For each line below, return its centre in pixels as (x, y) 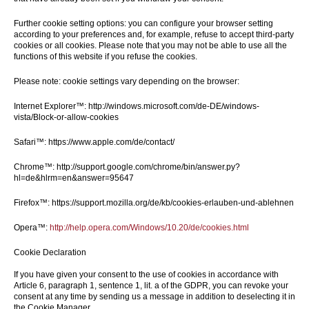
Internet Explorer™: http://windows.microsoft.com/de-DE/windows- (137, 106)
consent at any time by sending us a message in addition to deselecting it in (154, 297)
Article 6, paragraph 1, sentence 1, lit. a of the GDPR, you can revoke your (151, 286)
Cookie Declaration (50, 252)
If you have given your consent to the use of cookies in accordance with (146, 275)
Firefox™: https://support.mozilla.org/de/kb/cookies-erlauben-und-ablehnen (154, 203)
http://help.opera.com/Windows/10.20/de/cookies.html (149, 228)
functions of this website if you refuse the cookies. (106, 57)
